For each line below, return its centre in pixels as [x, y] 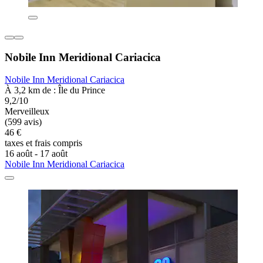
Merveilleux [27, 112]
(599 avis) [23, 122]
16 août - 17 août [36, 154]
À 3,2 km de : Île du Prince [55, 90]
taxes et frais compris [43, 143]
